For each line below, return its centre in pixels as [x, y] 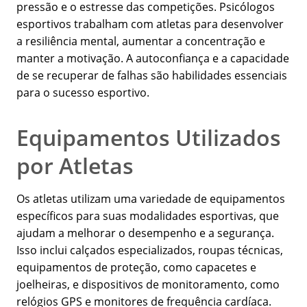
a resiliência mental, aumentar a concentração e [141, 41]
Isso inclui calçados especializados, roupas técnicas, [150, 250]
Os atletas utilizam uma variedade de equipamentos [151, 199]
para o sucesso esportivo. [83, 93]
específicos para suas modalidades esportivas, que [148, 216]
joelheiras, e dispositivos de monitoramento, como [148, 285]
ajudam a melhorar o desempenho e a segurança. [145, 233]
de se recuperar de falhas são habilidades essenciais [152, 76]
